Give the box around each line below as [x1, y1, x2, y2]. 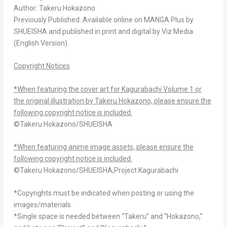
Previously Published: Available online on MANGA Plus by [13, 15, 194, 24]
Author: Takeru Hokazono [13, 4, 95, 12]
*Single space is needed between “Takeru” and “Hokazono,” [13, 212, 203, 221]
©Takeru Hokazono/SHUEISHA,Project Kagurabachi [13, 166, 178, 174]
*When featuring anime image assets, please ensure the [13, 142, 194, 151]
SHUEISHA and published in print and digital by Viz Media [13, 27, 193, 35]
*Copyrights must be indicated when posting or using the [13, 189, 194, 198]
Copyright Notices [13, 62, 70, 70]
